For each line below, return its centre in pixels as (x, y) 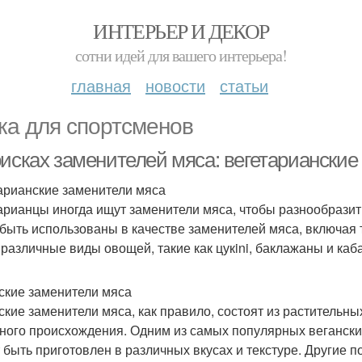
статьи (244, 85)
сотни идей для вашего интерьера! (181, 55)
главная (101, 85)
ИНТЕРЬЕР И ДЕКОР (181, 31)
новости (175, 85)
